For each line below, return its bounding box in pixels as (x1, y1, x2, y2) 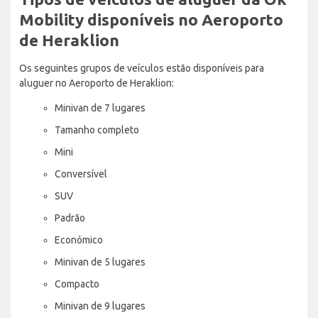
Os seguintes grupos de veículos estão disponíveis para (19, 62, 264, 74)
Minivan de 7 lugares (55, 102, 146, 114)
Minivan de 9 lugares (55, 300, 146, 312)
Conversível (55, 168, 107, 180)
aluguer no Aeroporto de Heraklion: (19, 77, 174, 89)
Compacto (55, 278, 99, 290)
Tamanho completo (55, 124, 139, 136)
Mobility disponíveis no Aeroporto (19, 10, 283, 28)
